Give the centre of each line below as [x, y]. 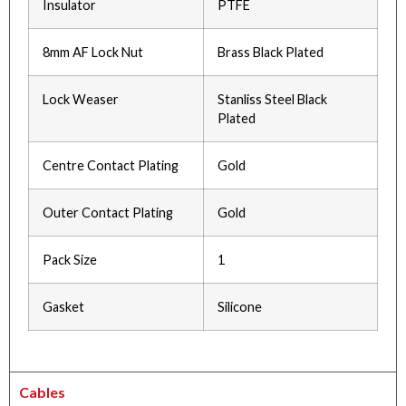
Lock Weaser [81, 100]
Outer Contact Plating [108, 213]
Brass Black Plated [271, 53]
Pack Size [70, 260]
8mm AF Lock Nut [93, 53]
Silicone [240, 307]
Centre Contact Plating [111, 166]
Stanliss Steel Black [272, 100]
